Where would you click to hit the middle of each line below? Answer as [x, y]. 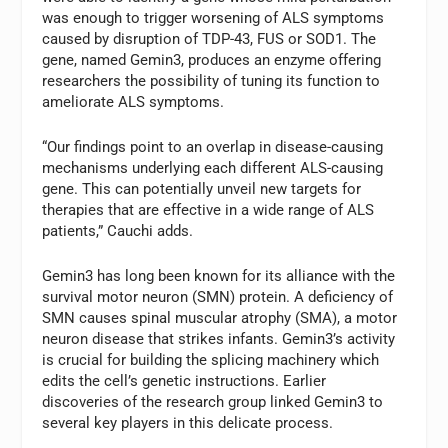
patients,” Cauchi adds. [118, 231]
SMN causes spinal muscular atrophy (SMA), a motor [220, 318]
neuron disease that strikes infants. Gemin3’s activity [219, 339]
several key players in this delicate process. [188, 423]
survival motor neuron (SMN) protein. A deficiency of [218, 297]
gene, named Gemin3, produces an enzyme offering [212, 60]
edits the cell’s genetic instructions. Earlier [184, 381]
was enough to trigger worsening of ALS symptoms [213, 18]
